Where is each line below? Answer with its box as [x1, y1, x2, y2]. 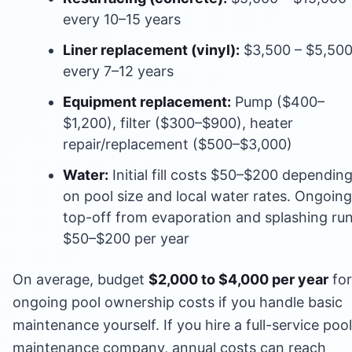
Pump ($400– [231, 93, 324, 110]
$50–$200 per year [63, 229, 189, 247]
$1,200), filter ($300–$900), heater [63, 114, 293, 131]
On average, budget [13, 270, 148, 288]
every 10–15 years [63, 10, 181, 27]
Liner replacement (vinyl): [63, 41, 240, 58]
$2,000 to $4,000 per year [148, 270, 328, 288]
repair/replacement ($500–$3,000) [63, 135, 292, 152]
